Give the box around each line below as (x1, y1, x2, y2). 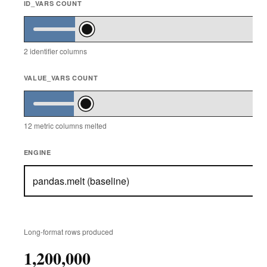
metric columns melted (32, 120, 107, 131)
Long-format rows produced (23, 226, 113, 237)
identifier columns (27, 46, 87, 57)
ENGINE (23, 148, 51, 157)
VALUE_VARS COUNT (23, 73, 98, 83)
